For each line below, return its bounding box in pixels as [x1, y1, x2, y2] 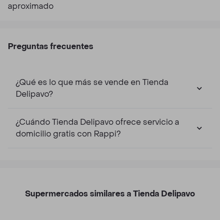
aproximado [8, 1, 54, 11]
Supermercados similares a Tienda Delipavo [25, 189, 195, 199]
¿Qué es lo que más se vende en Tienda [16, 77, 168, 87]
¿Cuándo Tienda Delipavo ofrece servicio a [16, 117, 179, 127]
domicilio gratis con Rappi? [16, 129, 121, 139]
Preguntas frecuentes [8, 41, 93, 52]
